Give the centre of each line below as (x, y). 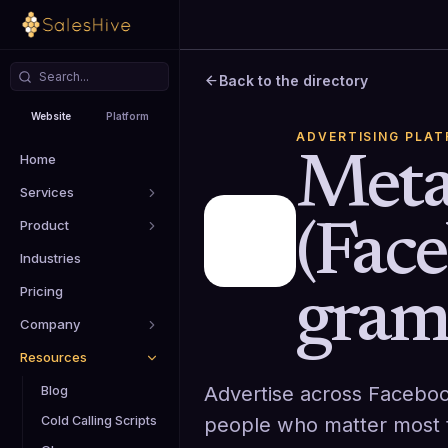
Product (44, 225)
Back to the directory (293, 80)
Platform (128, 116)
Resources (53, 357)
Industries (50, 258)
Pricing (41, 291)
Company (50, 324)
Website (51, 115)
